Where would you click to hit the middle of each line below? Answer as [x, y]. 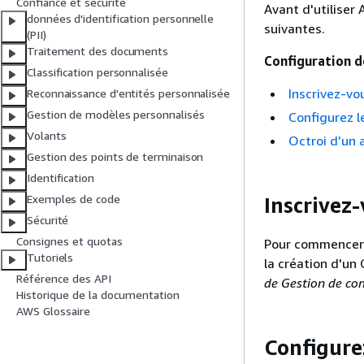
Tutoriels [50, 258]
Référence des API [64, 279]
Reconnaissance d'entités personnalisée [128, 93]
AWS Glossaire [53, 311]
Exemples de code [74, 199]
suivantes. [295, 28]
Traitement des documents [98, 51]
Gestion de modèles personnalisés [116, 115]
